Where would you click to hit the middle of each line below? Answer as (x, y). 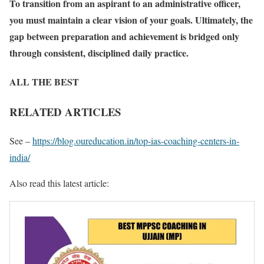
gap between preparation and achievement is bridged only (124, 36)
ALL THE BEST (44, 81)
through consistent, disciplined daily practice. (99, 52)
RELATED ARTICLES (65, 112)
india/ (20, 157)
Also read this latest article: (59, 183)
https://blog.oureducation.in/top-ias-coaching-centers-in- (136, 140)
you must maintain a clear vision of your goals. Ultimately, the (131, 19)
